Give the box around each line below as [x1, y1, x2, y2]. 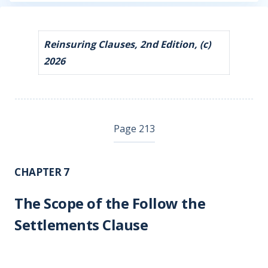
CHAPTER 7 [14, 165, 69, 179]
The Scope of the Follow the [14, 193, 206, 213]
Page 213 [113, 122, 155, 135]
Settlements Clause [14, 215, 148, 234]
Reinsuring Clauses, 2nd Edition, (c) [44, 38, 211, 51]
